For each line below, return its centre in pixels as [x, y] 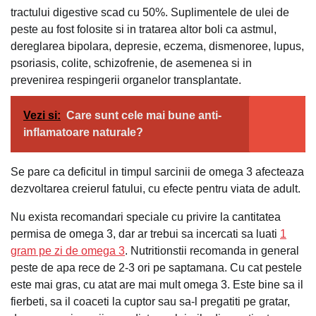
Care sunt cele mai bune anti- [144, 115]
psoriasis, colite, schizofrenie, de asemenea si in [131, 63]
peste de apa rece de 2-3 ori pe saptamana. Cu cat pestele [156, 267]
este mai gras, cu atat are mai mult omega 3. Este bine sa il [157, 284]
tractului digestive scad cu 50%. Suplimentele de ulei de [150, 12]
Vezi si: [42, 115]
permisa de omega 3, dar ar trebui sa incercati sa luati [145, 233]
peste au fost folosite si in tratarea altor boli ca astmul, [144, 29]
